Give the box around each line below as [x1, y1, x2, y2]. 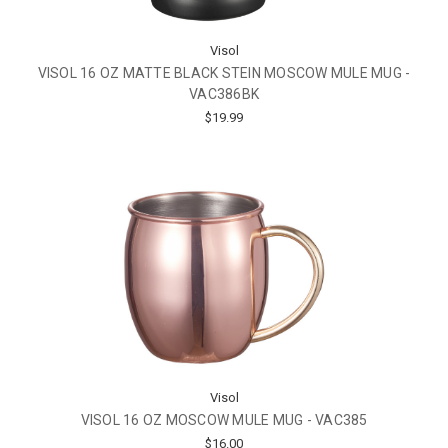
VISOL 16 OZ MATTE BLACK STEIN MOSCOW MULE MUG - [37, 64, 411, 81]
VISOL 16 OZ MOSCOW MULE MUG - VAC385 [80, 412, 368, 429]
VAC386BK [189, 85, 259, 102]
